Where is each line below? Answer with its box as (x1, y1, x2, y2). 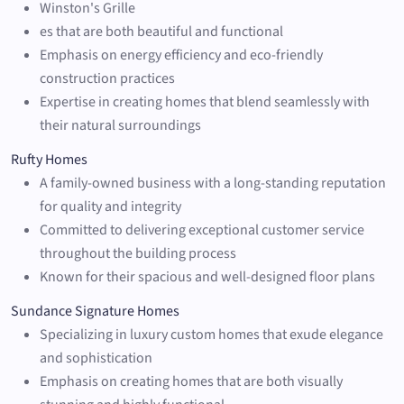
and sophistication (40, 347, 152, 368)
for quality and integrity (40, 196, 181, 216)
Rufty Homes (11, 149, 87, 170)
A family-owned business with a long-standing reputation (40, 172, 386, 193)
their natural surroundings (40, 115, 201, 135)
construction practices (40, 68, 175, 88)
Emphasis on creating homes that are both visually (40, 371, 343, 391)
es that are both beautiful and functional (40, 21, 283, 41)
